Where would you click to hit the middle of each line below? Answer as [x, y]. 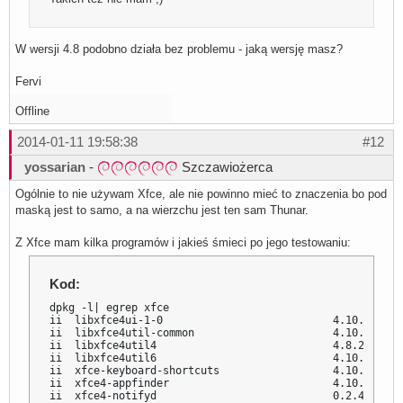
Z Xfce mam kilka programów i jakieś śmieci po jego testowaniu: [183, 242]
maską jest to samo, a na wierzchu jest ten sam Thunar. [162, 210]
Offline [32, 111]
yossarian [55, 166]
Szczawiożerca [225, 166]
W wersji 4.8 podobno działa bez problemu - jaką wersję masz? [179, 49]
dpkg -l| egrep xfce [110, 307]
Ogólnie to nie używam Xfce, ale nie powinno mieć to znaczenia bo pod [201, 193]
